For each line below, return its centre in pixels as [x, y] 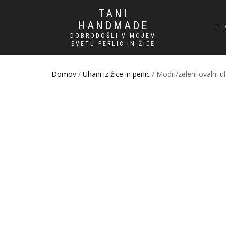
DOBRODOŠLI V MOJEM [113, 36]
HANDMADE [113, 25]
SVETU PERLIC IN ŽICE [113, 44]
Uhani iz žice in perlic [116, 74]
